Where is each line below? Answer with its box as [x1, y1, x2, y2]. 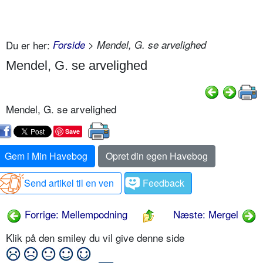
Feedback [143, 176, 184, 190]
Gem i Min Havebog [5, 149, 87, 163]
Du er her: [6, 37, 50, 52]
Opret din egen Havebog [106, 149, 208, 163]
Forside [53, 37, 85, 52]
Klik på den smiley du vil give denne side [6, 230, 187, 245]
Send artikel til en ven [24, 176, 114, 190]
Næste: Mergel [173, 207, 241, 222]
